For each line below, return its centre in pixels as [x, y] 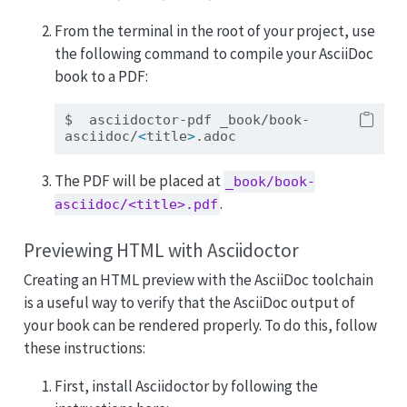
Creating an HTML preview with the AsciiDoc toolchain [198, 280]
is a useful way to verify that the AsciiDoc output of [189, 303]
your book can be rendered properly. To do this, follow [200, 326]
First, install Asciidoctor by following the [186, 387]
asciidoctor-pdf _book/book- [191, 120]
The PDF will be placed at [139, 181]
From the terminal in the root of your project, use [214, 31]
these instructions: [84, 348]
